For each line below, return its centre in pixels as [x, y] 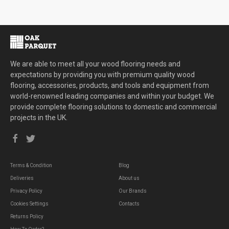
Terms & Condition [31, 165]
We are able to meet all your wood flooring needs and [95, 64]
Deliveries [22, 178]
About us [129, 178]
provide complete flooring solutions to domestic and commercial [113, 107]
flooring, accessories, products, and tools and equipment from [110, 85]
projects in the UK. [39, 117]
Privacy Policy [26, 191]
